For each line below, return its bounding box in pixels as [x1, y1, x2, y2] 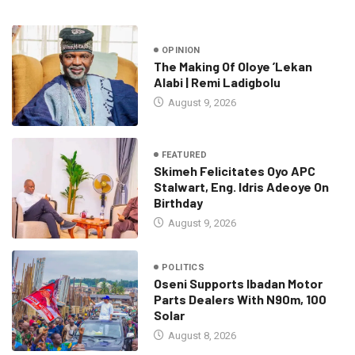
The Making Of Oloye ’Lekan [153, 58, 312, 74]
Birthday [153, 194, 203, 210]
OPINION [161, 44, 200, 55]
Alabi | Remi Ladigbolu [153, 74, 281, 90]
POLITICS [161, 261, 205, 273]
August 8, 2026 [165, 329, 236, 342]
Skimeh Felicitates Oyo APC [153, 162, 315, 178]
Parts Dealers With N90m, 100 [153, 291, 326, 307]
